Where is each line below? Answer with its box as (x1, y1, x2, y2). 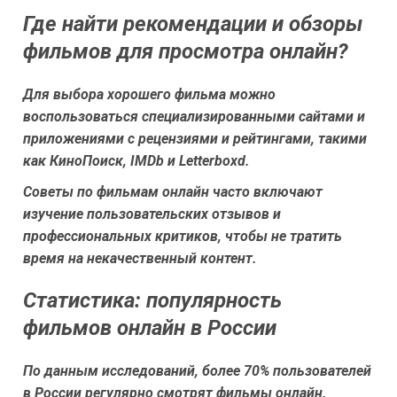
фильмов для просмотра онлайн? (23, 38, 348, 64)
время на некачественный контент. (23, 249, 257, 267)
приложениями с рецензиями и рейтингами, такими (23, 129, 367, 147)
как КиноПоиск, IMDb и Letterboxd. (23, 152, 250, 169)
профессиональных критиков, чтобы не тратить (23, 227, 342, 245)
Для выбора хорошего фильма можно (23, 85, 276, 103)
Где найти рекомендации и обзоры (23, 11, 362, 36)
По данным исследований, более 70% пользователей (23, 362, 371, 379)
